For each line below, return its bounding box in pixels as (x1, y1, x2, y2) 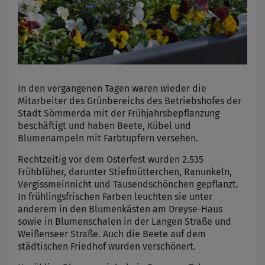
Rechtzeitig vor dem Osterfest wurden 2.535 (18, 154, 203, 166)
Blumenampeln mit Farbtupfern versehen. (18, 132, 198, 144)
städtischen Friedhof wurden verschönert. (18, 241, 196, 253)
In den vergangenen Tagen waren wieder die (18, 83, 206, 95)
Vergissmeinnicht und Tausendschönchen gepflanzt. (18, 179, 238, 190)
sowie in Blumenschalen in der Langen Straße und (18, 216, 231, 228)
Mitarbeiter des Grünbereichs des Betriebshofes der (18, 95, 241, 107)
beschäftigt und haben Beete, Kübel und (18, 120, 191, 132)
